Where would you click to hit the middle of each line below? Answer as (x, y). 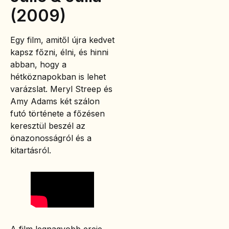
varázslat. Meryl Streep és (61, 89)
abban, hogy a (38, 64)
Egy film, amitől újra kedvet (62, 40)
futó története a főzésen (58, 113)
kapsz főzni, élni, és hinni (59, 52)
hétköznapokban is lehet (58, 76)
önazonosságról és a (51, 138)
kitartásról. (31, 150)
